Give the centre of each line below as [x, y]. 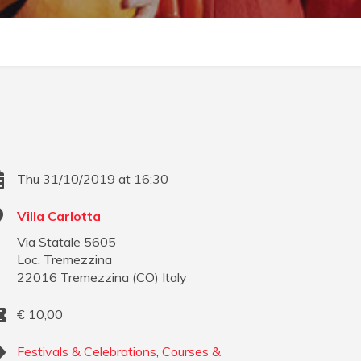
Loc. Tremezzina [65, 260]
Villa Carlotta [59, 216]
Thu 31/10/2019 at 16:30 [93, 179]
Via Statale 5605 [67, 242]
